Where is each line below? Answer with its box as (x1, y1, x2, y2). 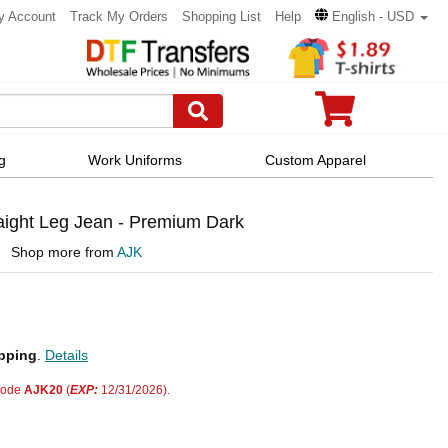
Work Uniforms (88, 151, 183, 168)
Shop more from (11, 244, 117, 261)
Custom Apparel (264, 151, 366, 168)
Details (45, 347, 88, 364)
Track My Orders (70, 9, 168, 24)
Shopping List (182, 9, 261, 24)
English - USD (332, 9, 414, 24)
